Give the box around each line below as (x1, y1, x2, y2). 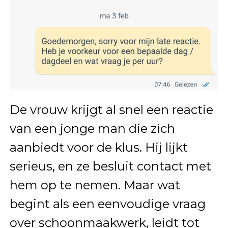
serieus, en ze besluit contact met (9, 158, 211, 174)
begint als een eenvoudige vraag (9, 196, 206, 211)
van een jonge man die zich (9, 121, 175, 136)
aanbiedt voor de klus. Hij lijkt (9, 139, 188, 155)
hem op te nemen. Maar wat (9, 177, 180, 192)
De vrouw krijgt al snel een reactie (9, 102, 213, 117)
